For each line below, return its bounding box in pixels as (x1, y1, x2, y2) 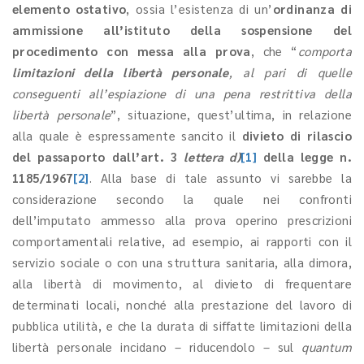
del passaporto (12, 149, 106, 164)
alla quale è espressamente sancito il (12, 128, 242, 143)
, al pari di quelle (228, 64, 352, 80)
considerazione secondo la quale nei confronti (12, 191, 352, 206)
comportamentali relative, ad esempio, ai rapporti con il (12, 233, 352, 249)
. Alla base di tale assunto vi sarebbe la (89, 170, 352, 185)
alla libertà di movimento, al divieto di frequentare (12, 275, 352, 291)
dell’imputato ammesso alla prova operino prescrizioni (12, 212, 352, 227)
